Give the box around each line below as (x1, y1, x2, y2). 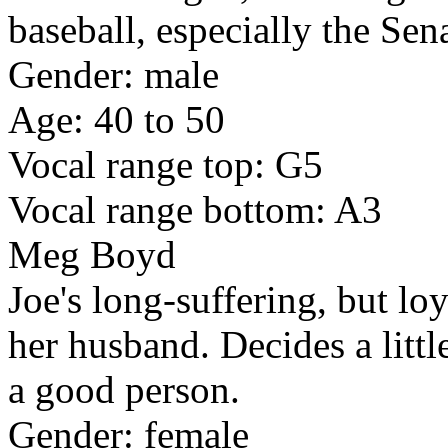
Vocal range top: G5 (8, 143, 323, 187)
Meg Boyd (8, 233, 176, 277)
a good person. (8, 368, 240, 412)
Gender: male (8, 53, 219, 97)
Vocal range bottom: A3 (8, 188, 382, 232)
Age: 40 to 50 (8, 98, 225, 142)
